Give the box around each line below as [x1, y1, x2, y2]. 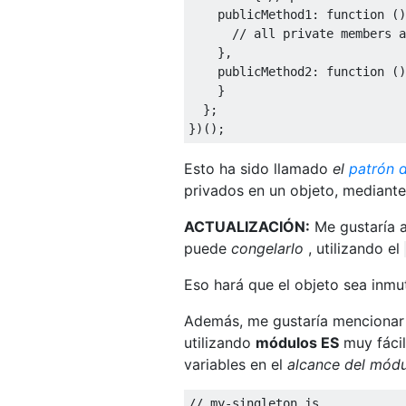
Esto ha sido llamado [184, 159, 333, 178]
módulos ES [256, 333, 339, 352]
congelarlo [231, 238, 304, 257]
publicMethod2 [188, 63, 312, 79]
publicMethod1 [188, 6, 312, 22]
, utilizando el [304, 238, 404, 257]
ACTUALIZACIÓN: [184, 217, 310, 236]
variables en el [184, 354, 287, 373]
